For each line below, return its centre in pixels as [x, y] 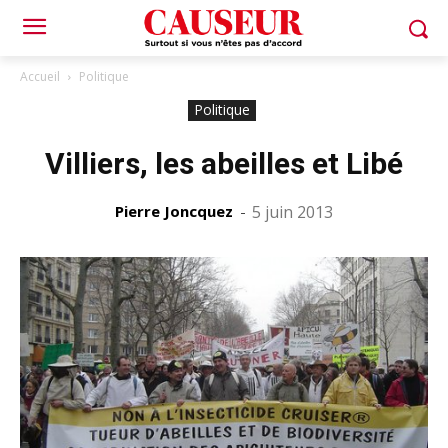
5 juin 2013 [292, 212]
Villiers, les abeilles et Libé [224, 163]
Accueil [40, 76]
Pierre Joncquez [174, 211]
